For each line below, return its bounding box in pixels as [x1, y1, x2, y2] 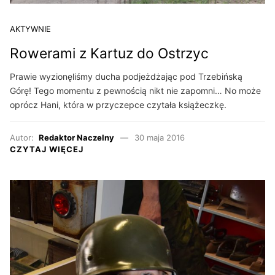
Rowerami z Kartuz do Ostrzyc [10, 44, 209, 62]
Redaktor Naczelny [39, 133, 114, 143]
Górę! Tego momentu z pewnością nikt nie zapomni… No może [10, 85, 261, 96]
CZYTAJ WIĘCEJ [10, 144, 83, 155]
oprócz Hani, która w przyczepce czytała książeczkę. [10, 99, 227, 110]
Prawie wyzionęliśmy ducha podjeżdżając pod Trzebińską [10, 71, 242, 82]
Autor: [10, 133, 39, 143]
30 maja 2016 [134, 133, 185, 143]
